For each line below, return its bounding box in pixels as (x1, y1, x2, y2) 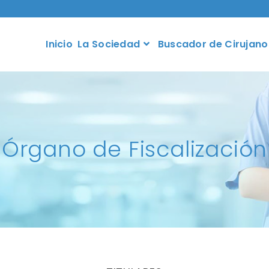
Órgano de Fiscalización (1, 134, 268, 165)
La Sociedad (77, 37, 141, 51)
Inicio (46, 37, 73, 51)
